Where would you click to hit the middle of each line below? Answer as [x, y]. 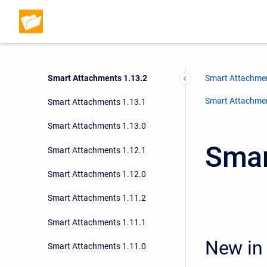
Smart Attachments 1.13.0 [97, 126]
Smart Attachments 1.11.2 [97, 198]
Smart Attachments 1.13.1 [97, 102]
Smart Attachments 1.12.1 [97, 150]
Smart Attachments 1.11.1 [97, 222]
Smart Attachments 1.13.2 [97, 78]
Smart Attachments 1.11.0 [97, 246]
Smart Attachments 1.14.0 [97, 54]
